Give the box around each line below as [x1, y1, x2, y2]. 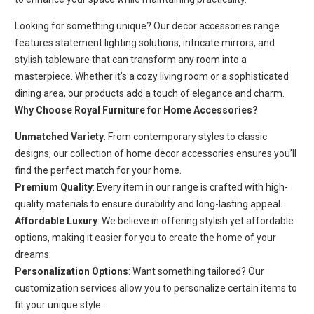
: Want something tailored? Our [128, 265, 264, 277]
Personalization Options [15, 265, 128, 277]
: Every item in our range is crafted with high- [93, 181, 288, 193]
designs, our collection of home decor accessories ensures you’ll [15, 147, 296, 159]
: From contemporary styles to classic [104, 130, 267, 142]
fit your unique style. [15, 299, 103, 310]
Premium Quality [15, 181, 93, 193]
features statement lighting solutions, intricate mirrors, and [15, 36, 275, 48]
